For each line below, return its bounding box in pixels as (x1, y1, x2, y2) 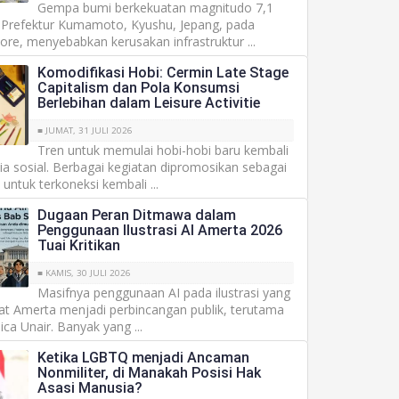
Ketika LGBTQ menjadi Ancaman (37, 349, 250, 366)
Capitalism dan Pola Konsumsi (37, 79, 240, 96)
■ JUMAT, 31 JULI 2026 (37, 125, 134, 136)
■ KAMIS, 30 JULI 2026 (37, 267, 132, 279)
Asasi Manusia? (37, 379, 142, 396)
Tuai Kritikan (37, 237, 121, 254)
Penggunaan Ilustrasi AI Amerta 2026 (37, 222, 283, 239)
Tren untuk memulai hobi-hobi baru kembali (37, 142, 289, 159)
